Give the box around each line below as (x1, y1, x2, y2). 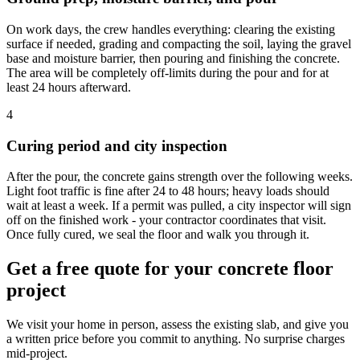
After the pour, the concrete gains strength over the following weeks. (6, 170, 353, 184)
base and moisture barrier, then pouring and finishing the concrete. (6, 51, 340, 65)
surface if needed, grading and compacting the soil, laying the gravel (6, 36, 351, 51)
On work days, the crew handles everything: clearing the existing (6, 22, 335, 36)
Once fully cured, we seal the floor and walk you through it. (6, 227, 309, 242)
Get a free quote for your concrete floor (6, 258, 333, 280)
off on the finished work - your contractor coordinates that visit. (6, 213, 326, 227)
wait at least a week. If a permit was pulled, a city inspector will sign (6, 198, 351, 213)
